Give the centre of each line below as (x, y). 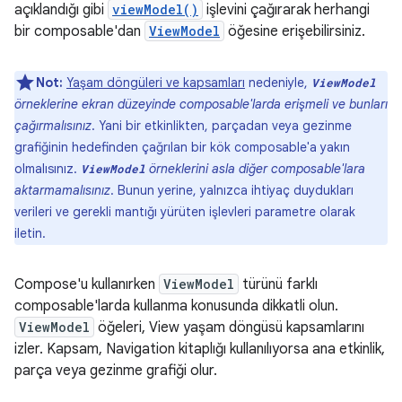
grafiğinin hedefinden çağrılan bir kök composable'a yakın (182, 147)
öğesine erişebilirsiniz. (295, 31)
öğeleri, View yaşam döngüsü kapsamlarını (229, 328)
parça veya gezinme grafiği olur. (116, 371)
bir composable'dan (79, 31)
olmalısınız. (48, 169)
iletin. (30, 233)
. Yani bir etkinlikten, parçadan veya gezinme (222, 126)
